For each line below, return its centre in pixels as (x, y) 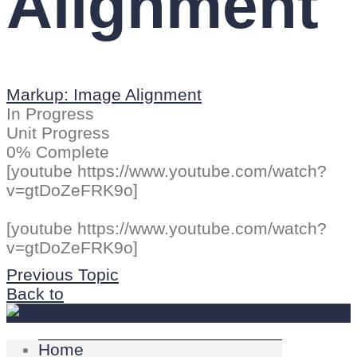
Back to (35, 294)
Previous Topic (63, 275)
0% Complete (58, 152)
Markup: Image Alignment (104, 94)
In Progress (50, 114)
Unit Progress (58, 133)
